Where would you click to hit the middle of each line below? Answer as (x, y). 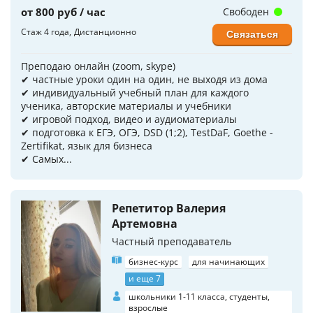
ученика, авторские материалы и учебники (126, 105)
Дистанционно (105, 31)
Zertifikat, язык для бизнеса (87, 145)
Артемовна (145, 223)
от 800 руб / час (63, 12)
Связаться (252, 34)
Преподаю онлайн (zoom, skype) (98, 66)
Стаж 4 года (45, 31)
